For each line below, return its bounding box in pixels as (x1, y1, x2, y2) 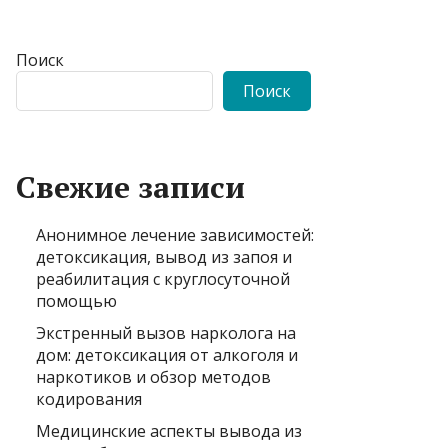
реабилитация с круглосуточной (36, 267, 290, 290)
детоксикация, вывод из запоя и (36, 245, 292, 268)
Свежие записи (16, 166, 245, 207)
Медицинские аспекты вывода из (36, 419, 302, 442)
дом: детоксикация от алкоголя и (36, 343, 298, 366)
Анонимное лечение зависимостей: (36, 223, 314, 246)
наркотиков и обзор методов (36, 365, 271, 388)
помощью (36, 289, 117, 312)
